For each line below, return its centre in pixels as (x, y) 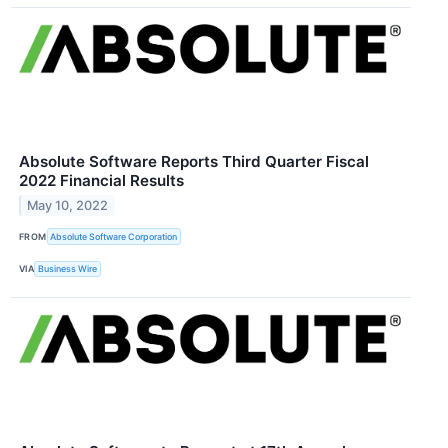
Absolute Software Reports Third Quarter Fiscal (194, 162)
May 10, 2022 (68, 206)
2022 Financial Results (101, 181)
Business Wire (68, 269)
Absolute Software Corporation (114, 237)
